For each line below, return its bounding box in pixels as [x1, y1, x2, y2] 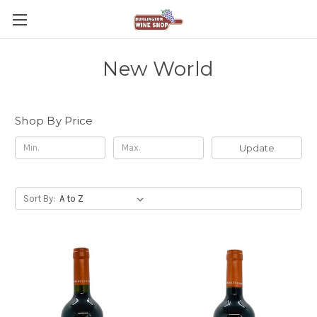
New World [103, 57, 214, 81]
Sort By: [23, 192, 55, 204]
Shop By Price [15, 114, 93, 127]
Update [238, 142, 275, 154]
